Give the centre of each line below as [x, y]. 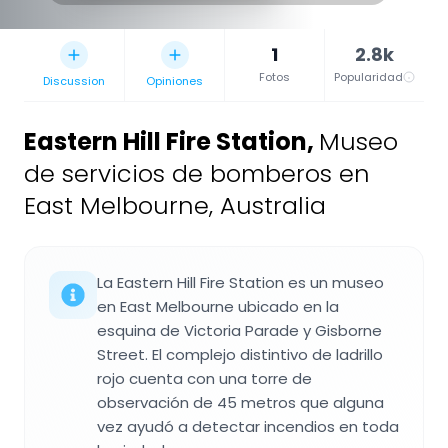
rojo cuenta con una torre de [204, 378]
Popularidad [368, 76]
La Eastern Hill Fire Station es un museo [240, 282]
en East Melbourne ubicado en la [218, 306]
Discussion [74, 80]
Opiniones [174, 80]
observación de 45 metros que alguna [240, 402]
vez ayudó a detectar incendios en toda [248, 426]
